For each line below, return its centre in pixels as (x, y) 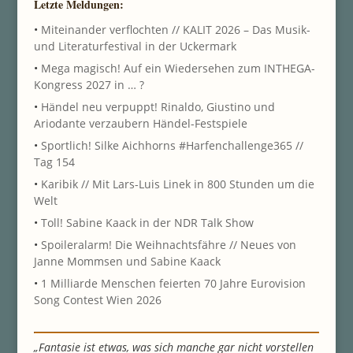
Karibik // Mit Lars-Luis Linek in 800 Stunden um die (177, 184)
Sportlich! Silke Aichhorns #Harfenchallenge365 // (172, 145)
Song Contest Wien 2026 (97, 299)
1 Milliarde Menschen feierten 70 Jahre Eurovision (173, 283)
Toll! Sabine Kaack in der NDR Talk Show (147, 222)
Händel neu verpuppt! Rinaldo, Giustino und (158, 106)
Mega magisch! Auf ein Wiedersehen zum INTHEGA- (178, 68)
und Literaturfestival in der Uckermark (135, 46)
